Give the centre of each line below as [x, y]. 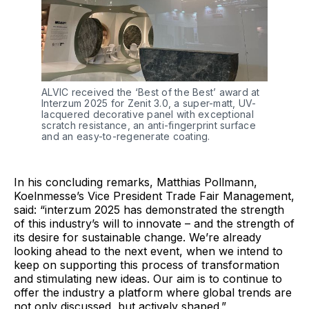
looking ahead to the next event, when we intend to [148, 251]
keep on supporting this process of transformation [147, 265]
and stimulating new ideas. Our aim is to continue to [148, 278]
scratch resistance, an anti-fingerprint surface [149, 125]
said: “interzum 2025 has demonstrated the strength [149, 209]
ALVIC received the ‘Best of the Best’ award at [151, 92]
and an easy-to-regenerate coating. [126, 136]
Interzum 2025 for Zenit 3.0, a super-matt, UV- [149, 103]
